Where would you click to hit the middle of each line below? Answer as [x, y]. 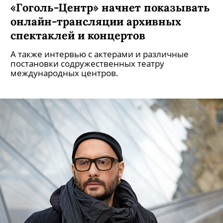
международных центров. [64, 73]
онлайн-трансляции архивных [96, 21]
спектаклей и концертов [78, 35]
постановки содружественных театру [87, 63]
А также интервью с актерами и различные [100, 54]
